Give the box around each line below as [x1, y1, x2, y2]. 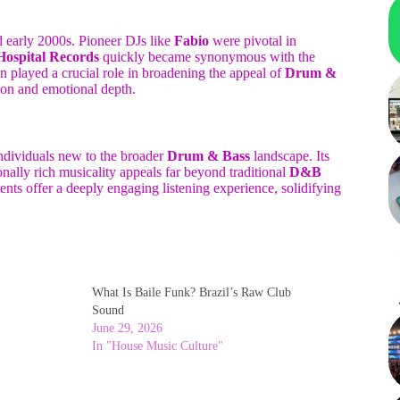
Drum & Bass [167, 147, 250, 163]
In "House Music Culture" [91, 338, 223, 353]
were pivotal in [209, 33, 296, 49]
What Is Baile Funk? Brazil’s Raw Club [91, 285, 291, 299]
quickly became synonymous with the [99, 49, 315, 65]
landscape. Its [250, 147, 329, 163]
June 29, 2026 [91, 321, 162, 335]
